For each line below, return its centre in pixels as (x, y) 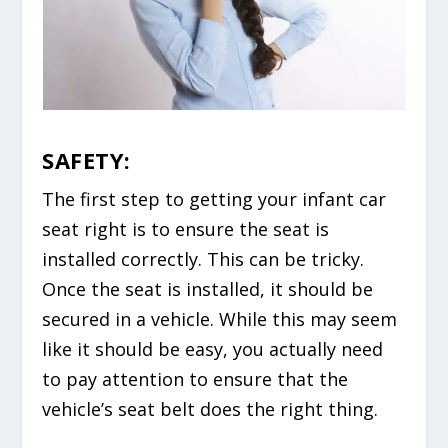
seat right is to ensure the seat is (186, 229)
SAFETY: (86, 160)
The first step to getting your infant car (214, 199)
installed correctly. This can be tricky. (203, 259)
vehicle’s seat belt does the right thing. (210, 409)
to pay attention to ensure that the (195, 379)
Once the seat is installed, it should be (208, 289)
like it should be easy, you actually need (213, 349)
